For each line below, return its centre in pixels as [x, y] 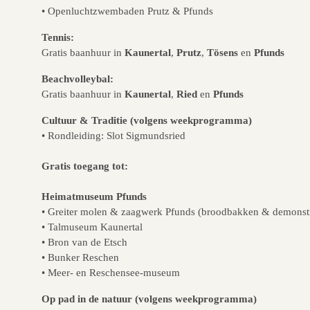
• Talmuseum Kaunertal [92, 227]
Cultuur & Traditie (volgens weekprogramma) [147, 120]
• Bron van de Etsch [84, 242]
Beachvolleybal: [77, 79]
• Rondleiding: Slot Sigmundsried [113, 136]
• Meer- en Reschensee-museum [111, 273]
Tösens [222, 53]
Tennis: [58, 37]
